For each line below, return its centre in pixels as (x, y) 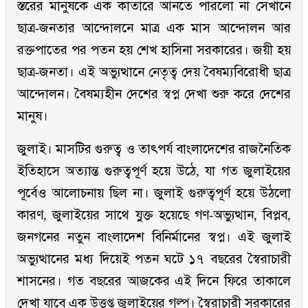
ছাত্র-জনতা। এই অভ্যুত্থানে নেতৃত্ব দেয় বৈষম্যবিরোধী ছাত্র (154, 72)
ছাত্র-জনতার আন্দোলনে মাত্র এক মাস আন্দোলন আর (154, 28)
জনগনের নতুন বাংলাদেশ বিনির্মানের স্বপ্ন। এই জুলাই (154, 237)
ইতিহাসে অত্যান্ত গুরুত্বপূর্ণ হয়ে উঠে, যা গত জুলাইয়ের (154, 171)
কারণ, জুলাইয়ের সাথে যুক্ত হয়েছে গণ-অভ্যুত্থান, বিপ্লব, (154, 215)
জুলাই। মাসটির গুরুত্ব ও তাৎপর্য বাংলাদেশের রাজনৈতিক (154, 149)
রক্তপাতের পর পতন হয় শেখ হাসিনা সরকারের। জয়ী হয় (154, 50)
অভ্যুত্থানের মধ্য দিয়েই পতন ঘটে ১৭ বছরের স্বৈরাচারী (154, 259)
